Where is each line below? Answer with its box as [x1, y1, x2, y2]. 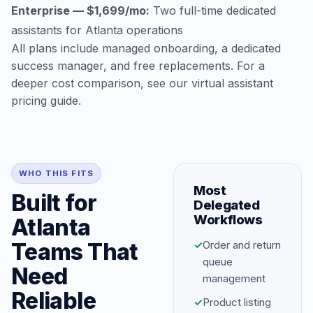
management [203, 272, 265, 285]
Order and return [203, 238, 281, 252]
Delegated [194, 197, 260, 213]
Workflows [194, 212, 263, 228]
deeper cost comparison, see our [11, 76, 191, 90]
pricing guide [11, 94, 78, 108]
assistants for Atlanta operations [11, 23, 183, 37]
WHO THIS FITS [19, 168, 94, 178]
